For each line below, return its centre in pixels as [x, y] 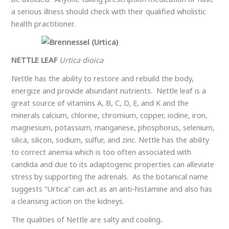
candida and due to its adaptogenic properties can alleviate [113, 164]
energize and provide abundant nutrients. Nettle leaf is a [109, 91]
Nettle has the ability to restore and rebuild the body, [103, 78]
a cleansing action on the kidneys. [68, 201]
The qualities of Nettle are [56, 219]
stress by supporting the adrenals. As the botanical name [110, 177]
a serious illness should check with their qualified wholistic [109, 12]
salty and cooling [132, 219]
